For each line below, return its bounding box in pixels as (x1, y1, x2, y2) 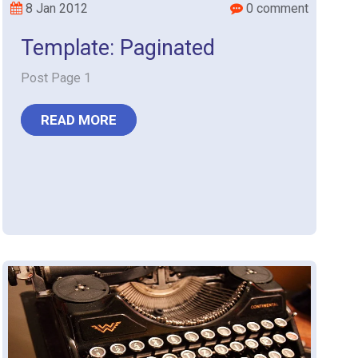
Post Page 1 (20, 70, 91, 86)
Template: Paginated (20, 35, 215, 61)
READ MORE (40, 112, 117, 128)
